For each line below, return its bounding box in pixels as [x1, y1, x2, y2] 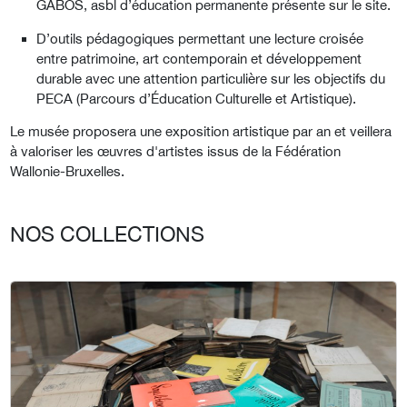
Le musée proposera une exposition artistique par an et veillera [10, 124, 392, 140]
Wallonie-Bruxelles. [10, 164, 124, 180]
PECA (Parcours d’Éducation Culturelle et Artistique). [36, 90, 357, 106]
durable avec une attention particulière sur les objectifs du [36, 70, 386, 86]
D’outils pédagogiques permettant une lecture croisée [36, 30, 364, 46]
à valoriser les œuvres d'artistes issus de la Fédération [10, 144, 341, 160]
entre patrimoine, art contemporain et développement [36, 50, 362, 66]
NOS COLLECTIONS [10, 222, 204, 247]
